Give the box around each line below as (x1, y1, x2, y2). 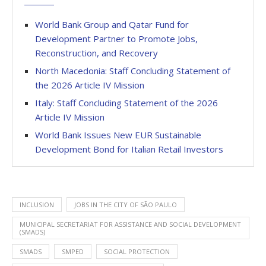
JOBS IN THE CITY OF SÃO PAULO (74, 199, 177, 209)
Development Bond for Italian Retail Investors (35, 142, 223, 155)
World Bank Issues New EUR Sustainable (35, 128, 201, 141)
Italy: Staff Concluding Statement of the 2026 (35, 96, 218, 109)
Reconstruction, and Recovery (35, 46, 158, 59)
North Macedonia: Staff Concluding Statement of (35, 64, 230, 77)
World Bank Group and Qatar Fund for (35, 18, 189, 30)
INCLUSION (20, 199, 54, 209)
